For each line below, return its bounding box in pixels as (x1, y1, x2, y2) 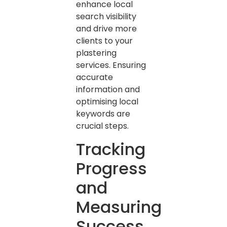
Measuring (76, 195, 162, 218)
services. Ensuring (76, 59, 146, 71)
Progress (76, 157, 147, 180)
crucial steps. (76, 120, 129, 132)
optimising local (76, 96, 138, 108)
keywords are (76, 108, 130, 120)
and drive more (76, 23, 137, 35)
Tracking (76, 137, 145, 161)
